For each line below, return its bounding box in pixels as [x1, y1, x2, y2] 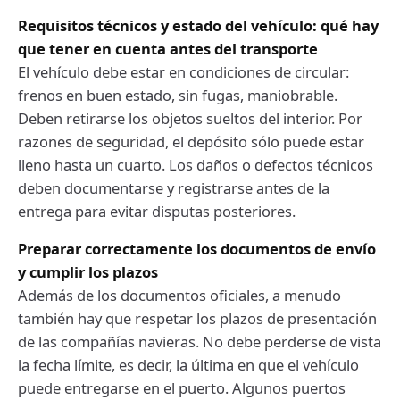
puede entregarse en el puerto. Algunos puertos [18, 377, 346, 398]
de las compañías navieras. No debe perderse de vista [18, 330, 381, 352]
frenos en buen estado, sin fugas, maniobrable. [18, 84, 337, 105]
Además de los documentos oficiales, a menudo [18, 284, 341, 305]
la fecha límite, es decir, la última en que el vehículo [18, 354, 359, 375]
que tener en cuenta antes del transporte [18, 37, 318, 59]
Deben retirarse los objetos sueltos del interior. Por [18, 107, 362, 129]
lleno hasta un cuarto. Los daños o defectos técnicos [18, 154, 373, 175]
